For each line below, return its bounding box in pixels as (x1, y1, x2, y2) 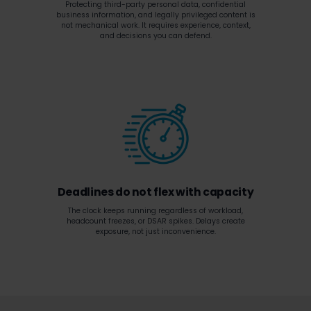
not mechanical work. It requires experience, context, (60, 20, 251, 31)
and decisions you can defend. (99, 31, 212, 41)
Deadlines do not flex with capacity (57, 184, 254, 200)
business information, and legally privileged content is (56, 10, 255, 20)
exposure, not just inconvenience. (95, 226, 216, 237)
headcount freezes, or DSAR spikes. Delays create (66, 216, 245, 226)
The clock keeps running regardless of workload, (68, 205, 243, 216)
